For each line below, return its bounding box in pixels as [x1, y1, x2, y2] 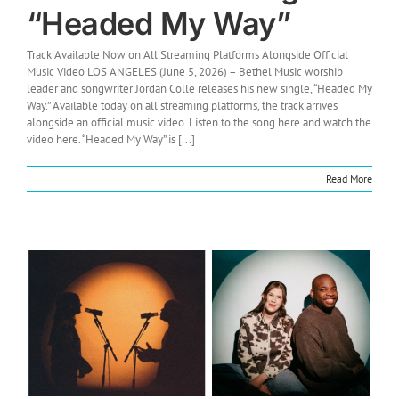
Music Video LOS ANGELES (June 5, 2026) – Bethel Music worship [27, 63, 343, 79]
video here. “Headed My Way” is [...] [27, 131, 195, 147]
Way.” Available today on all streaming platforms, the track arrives [27, 97, 338, 113]
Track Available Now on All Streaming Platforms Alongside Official [27, 46, 348, 62]
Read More [326, 171, 372, 185]
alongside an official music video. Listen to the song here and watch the [27, 114, 371, 130]
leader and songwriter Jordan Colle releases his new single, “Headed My [27, 80, 372, 96]
